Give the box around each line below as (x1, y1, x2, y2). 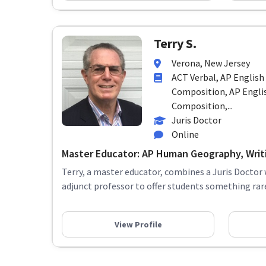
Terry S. (154, 35, 197, 52)
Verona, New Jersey (172, 57, 250, 69)
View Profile (114, 218, 162, 230)
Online (172, 128, 199, 141)
